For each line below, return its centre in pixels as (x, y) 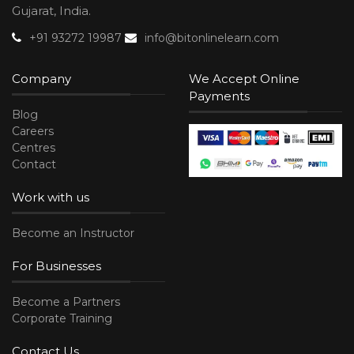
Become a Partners (66, 301)
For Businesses (56, 265)
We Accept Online (244, 78)
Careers (33, 131)
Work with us (51, 197)
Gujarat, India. (51, 10)
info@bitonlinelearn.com (212, 38)
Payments (219, 96)
